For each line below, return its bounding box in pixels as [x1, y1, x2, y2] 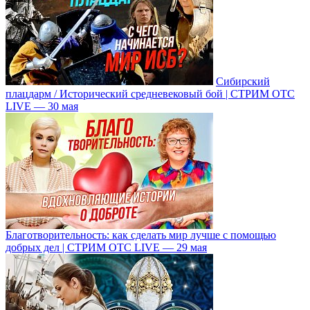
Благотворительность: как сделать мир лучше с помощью [6, 228, 276, 241]
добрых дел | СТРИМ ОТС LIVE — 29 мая [6, 241, 207, 253]
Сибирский [216, 75, 270, 87]
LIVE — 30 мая [6, 100, 78, 112]
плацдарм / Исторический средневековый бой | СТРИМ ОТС [6, 87, 295, 100]
